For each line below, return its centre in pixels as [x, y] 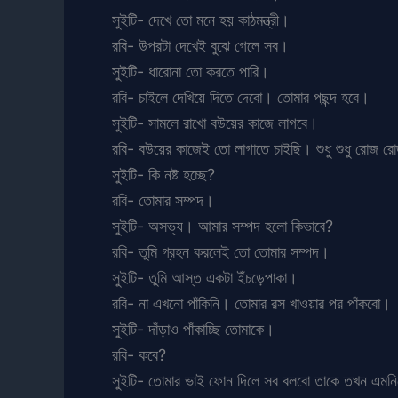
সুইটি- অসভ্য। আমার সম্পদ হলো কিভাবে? [223, 226]
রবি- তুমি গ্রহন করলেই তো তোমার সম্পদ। [221, 251]
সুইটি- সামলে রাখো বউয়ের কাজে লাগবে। [215, 123]
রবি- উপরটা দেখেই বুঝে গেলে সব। [200, 45]
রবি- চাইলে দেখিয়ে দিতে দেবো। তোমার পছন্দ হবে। [241, 97]
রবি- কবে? [139, 354]
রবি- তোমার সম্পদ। [163, 200]
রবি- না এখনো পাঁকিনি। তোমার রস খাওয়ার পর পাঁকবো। [251, 303]
